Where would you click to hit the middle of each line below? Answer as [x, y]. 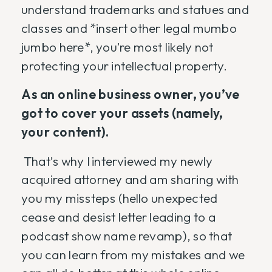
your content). [65, 132]
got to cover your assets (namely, [122, 114]
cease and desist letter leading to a [119, 217]
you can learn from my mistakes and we [133, 254]
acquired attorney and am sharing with [130, 180]
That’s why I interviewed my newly [117, 161]
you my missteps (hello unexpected [120, 199]
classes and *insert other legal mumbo [129, 29]
